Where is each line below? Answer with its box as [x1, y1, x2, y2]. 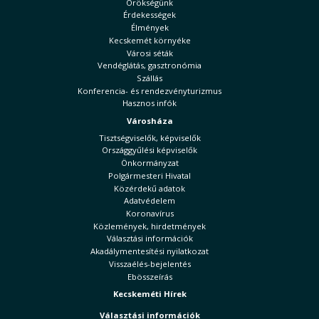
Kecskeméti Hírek [113, 288, 187, 299]
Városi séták [126, 47, 173, 58]
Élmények [130, 22, 169, 33]
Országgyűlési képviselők [102, 145, 197, 156]
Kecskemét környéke [108, 34, 191, 46]
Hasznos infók [122, 98, 177, 109]
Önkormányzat [120, 157, 179, 169]
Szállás [137, 72, 162, 83]
